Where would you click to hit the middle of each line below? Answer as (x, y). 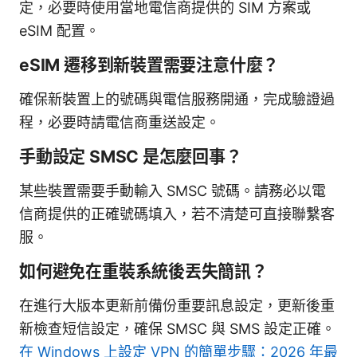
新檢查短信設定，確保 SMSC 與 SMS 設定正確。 (177, 328)
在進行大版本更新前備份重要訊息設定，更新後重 (177, 305)
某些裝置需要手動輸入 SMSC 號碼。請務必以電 (173, 190)
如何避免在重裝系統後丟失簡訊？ (143, 271)
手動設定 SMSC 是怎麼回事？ (131, 156)
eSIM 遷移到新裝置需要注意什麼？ (149, 65)
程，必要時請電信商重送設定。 (120, 122)
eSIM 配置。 (59, 30)
